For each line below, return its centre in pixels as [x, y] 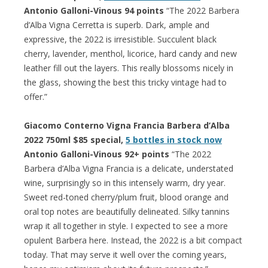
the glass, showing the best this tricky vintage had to [125, 82]
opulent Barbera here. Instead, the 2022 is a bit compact [133, 240]
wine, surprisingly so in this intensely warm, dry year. [125, 182]
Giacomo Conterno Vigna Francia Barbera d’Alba [127, 125]
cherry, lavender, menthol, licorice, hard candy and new [130, 53]
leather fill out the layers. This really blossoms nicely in [129, 68]
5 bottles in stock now [174, 139]
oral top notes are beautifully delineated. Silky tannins [127, 211]
